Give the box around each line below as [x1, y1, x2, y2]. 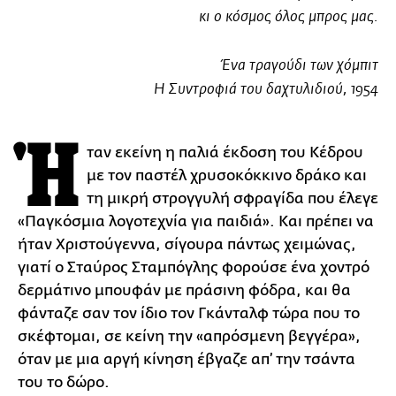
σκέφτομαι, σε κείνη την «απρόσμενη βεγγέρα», [18, 328, 361, 345]
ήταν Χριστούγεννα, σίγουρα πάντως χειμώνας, [18, 236, 356, 253]
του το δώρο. [18, 374, 110, 391]
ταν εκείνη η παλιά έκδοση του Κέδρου [87, 144, 363, 161]
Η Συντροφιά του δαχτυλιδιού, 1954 [154, 82, 378, 97]
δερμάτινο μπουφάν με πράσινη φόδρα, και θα [18, 282, 351, 299]
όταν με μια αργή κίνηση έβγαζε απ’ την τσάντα [18, 351, 355, 368]
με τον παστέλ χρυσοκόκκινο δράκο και [87, 167, 367, 184]
